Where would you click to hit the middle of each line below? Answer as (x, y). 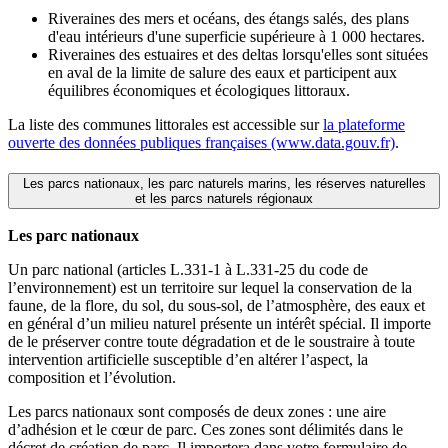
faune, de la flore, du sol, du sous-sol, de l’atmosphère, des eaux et (216, 306)
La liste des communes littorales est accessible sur (165, 124)
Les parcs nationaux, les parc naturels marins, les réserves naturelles (224, 183)
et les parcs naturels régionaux (224, 198)
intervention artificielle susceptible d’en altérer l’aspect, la (188, 360)
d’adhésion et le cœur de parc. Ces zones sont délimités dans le (205, 430)
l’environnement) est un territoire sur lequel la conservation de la (210, 288)
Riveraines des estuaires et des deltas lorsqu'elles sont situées (238, 54)
